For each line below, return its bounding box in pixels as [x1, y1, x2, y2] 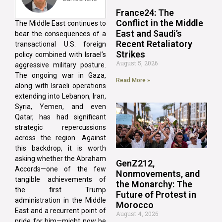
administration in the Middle [15, 196, 106, 204]
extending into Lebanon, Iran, [15, 92, 106, 100]
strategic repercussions [15, 123, 106, 131]
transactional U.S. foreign [15, 40, 106, 48]
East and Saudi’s [116, 28, 182, 39]
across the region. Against [15, 133, 106, 142]
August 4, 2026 [116, 209, 158, 218]
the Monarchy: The [116, 178, 192, 189]
